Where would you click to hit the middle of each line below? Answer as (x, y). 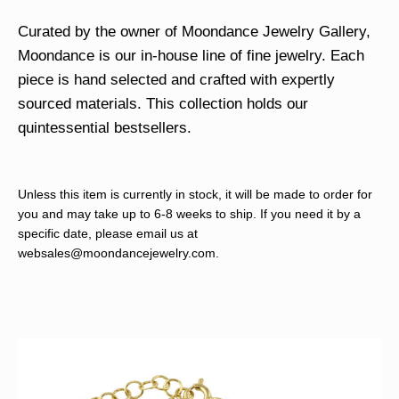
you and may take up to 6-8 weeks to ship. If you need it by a (189, 214)
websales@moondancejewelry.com (117, 253)
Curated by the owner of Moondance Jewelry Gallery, (194, 31)
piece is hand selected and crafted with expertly (176, 79)
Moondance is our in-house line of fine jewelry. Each (191, 55)
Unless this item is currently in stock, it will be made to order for (195, 194)
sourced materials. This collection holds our (163, 103)
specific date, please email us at (108, 233)
